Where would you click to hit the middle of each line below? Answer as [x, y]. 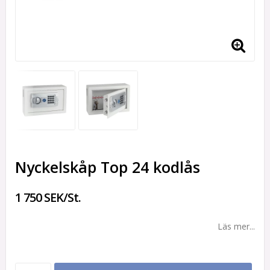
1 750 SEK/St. [48, 198]
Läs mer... [236, 227]
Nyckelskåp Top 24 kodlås [108, 167]
